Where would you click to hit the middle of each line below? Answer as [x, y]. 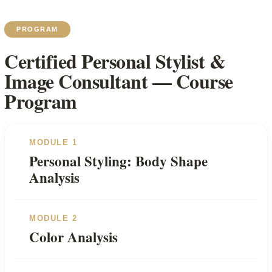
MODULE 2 [53, 219]
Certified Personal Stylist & [115, 61]
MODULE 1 [53, 143]
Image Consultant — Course [119, 81]
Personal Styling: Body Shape [118, 161]
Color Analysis [73, 237]
